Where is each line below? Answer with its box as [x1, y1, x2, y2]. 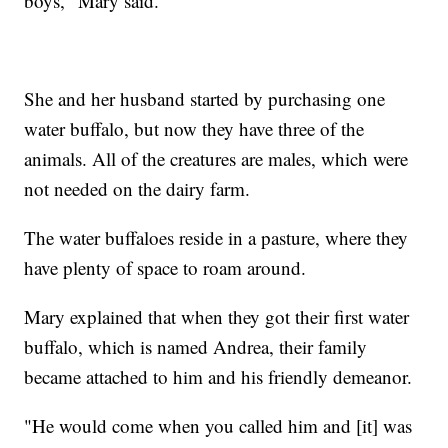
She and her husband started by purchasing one [24, 85, 386, 111]
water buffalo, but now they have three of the [24, 115, 365, 141]
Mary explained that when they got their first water [24, 303, 410, 329]
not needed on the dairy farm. [24, 175, 251, 201]
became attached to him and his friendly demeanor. [24, 363, 413, 389]
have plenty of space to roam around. [24, 254, 307, 280]
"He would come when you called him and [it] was [24, 412, 413, 438]
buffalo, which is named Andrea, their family [24, 333, 368, 359]
